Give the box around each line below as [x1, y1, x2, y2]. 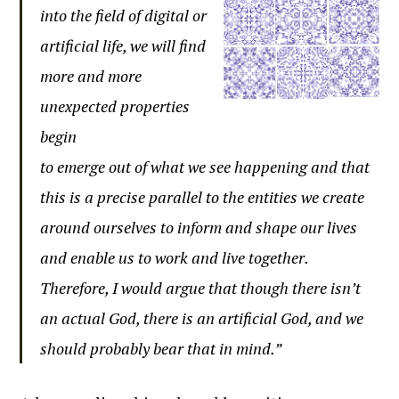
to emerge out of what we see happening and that [40, 156, 370, 177]
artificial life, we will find [40, 35, 207, 56]
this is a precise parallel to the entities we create [40, 186, 365, 208]
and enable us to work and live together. [40, 247, 309, 268]
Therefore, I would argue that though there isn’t [40, 277, 362, 298]
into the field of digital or [40, 4, 208, 26]
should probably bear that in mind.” [40, 338, 282, 359]
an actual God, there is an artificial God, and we [40, 307, 364, 329]
